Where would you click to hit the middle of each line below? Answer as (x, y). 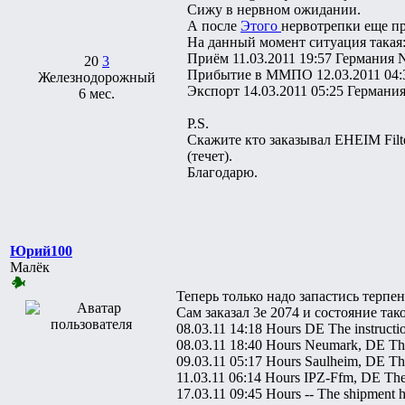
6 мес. (97, 93)
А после (214, 25)
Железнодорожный (97, 77)
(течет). (210, 155)
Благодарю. (222, 172)
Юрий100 (41, 250)
